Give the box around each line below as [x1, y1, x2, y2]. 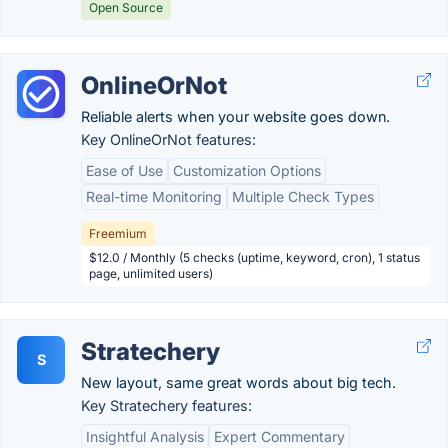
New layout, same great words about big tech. [81, 373, 396, 391]
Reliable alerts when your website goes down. [81, 107, 390, 125]
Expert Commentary [214, 427, 345, 445]
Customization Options [173, 161, 321, 179]
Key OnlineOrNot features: [81, 130, 256, 148]
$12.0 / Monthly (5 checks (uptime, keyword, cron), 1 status [89, 249, 420, 265]
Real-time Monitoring [86, 187, 222, 205]
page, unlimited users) [89, 265, 213, 281]
